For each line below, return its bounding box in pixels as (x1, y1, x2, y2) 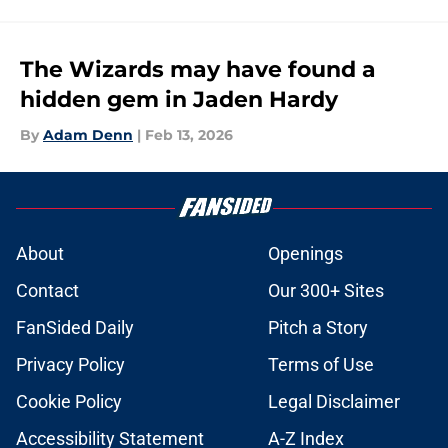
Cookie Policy (16, 391, 122, 413)
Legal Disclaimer (268, 391, 400, 413)
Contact (16, 280, 79, 302)
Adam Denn (43, 126, 133, 145)
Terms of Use (268, 354, 374, 376)
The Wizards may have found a (20, 56, 376, 84)
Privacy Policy (16, 354, 125, 376)
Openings (268, 243, 343, 265)
